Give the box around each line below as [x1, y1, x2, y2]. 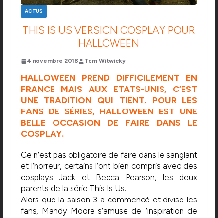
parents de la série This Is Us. [20, 183, 126, 194]
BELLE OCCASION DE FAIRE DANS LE [20, 117, 198, 128]
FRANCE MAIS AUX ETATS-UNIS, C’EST [20, 84, 198, 95]
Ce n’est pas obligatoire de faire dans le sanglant [20, 150, 198, 160]
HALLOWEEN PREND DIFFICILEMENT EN [20, 73, 198, 84]
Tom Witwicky [84, 57, 126, 65]
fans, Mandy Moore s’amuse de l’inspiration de [20, 206, 198, 216]
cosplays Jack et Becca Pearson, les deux [20, 172, 198, 182]
